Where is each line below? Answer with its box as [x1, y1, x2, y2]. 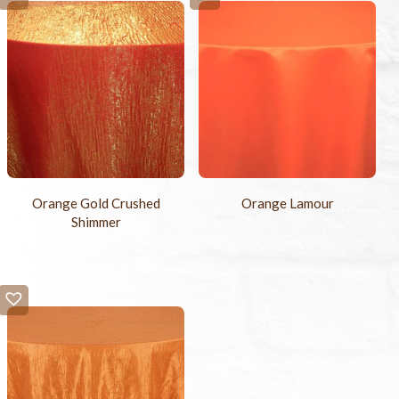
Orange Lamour [240, 195, 334, 212]
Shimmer [70, 214, 121, 231]
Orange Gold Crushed [31, 195, 160, 212]
